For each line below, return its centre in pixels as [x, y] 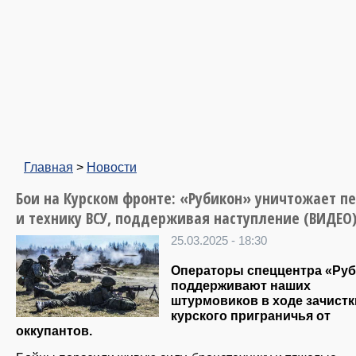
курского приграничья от [251, 316]
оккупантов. [54, 331]
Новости [112, 167]
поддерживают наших [241, 286]
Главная [48, 167]
